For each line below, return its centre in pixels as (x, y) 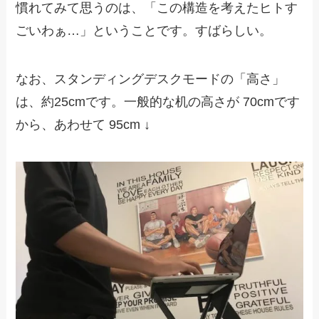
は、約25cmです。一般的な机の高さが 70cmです (158, 102)
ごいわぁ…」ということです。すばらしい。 (144, 31)
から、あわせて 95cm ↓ (83, 125)
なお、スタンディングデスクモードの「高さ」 (151, 79)
